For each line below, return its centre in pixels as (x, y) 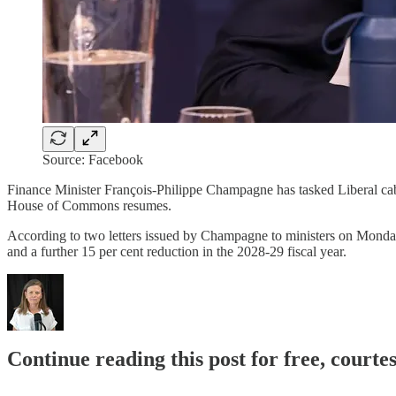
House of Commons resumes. (89, 205)
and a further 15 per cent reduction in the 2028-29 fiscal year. (177, 251)
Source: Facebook (93, 159)
